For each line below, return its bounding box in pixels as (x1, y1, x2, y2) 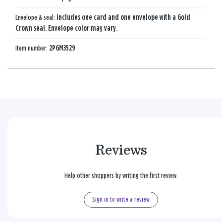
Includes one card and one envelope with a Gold (56, 13, 190, 21)
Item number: (15, 44, 49, 52)
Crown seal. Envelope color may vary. (15, 24, 117, 32)
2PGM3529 (49, 44, 75, 52)
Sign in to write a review (92, 196, 150, 203)
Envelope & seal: (15, 13, 56, 21)
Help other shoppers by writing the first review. (64, 171, 178, 179)
